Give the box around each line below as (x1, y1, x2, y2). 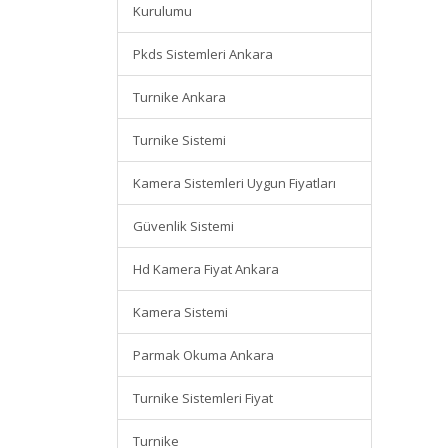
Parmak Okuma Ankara (133, 346, 274, 364)
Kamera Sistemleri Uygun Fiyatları (133, 174, 336, 192)
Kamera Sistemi (133, 303, 228, 321)
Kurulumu (133, 2, 192, 20)
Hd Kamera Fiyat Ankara (133, 260, 279, 278)
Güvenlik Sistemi (133, 217, 234, 235)
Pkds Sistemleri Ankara (133, 45, 273, 63)
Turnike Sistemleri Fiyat (133, 389, 273, 407)
